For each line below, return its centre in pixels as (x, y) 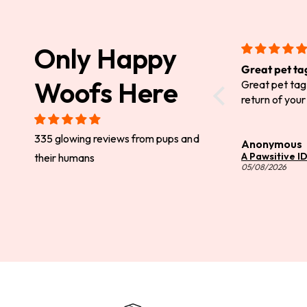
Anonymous (271, 144)
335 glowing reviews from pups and (117, 139)
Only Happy (106, 59)
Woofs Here (107, 93)
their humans (65, 158)
